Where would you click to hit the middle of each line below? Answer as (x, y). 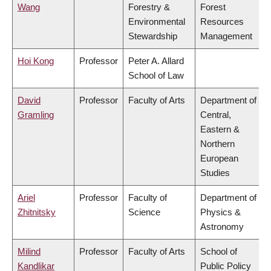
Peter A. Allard (156, 61)
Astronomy (222, 227)
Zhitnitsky (37, 212)
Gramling (36, 115)
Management (226, 36)
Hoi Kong (36, 61)
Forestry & (149, 7)
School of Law (156, 76)
